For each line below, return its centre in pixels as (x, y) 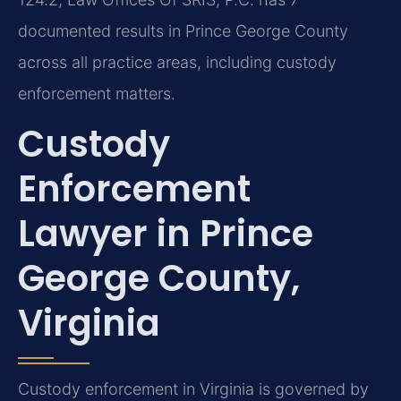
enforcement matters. (97, 93)
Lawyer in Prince (166, 234)
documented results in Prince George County (183, 30)
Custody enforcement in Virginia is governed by (193, 389)
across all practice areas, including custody (177, 62)
